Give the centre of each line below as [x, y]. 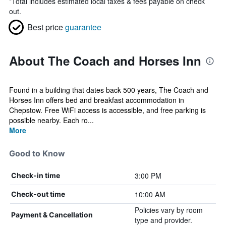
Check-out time [38, 194]
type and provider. [163, 220]
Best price [45, 27]
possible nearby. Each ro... [51, 120]
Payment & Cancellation [52, 215]
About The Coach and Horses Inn [105, 61]
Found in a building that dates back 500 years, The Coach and [109, 90]
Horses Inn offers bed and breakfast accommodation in [97, 100]
